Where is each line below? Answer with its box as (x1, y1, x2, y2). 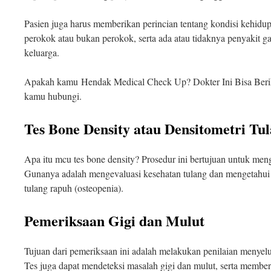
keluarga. (24, 45, 59, 59)
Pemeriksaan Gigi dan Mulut (24, 209, 204, 231)
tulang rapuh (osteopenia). (24, 181, 123, 194)
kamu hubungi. (24, 89, 82, 102)
